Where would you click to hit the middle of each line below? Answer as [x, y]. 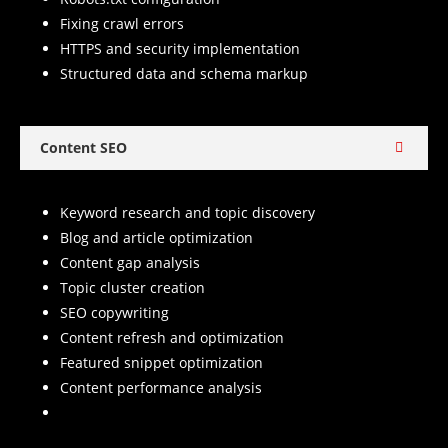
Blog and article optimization [156, 238]
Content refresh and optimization [172, 338]
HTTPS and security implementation [180, 49]
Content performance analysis [161, 388]
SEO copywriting [114, 313]
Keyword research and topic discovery [187, 213]
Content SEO [83, 148]
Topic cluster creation [132, 288]
